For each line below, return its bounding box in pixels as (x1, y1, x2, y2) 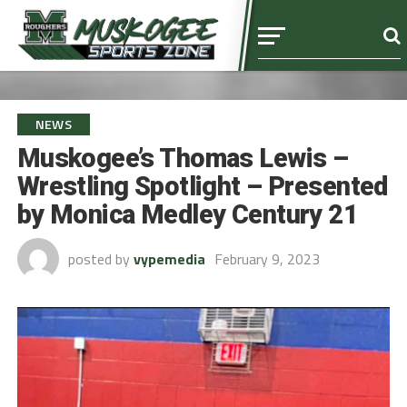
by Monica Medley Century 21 (16, 199, 359, 230)
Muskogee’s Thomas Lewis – (16, 143, 349, 174)
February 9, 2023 (213, 248, 320, 270)
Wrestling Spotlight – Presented (16, 171, 388, 202)
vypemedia (133, 248, 205, 270)
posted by (67, 248, 130, 270)
